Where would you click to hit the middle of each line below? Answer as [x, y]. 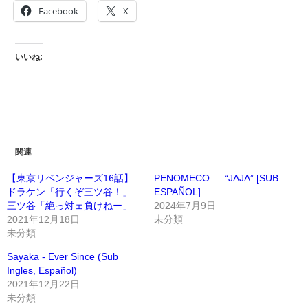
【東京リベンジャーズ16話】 [70, 178]
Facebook [58, 11]
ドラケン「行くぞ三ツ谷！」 [69, 191]
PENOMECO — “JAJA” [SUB [216, 178]
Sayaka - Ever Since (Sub [63, 256]
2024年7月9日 [185, 205]
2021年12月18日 [43, 219]
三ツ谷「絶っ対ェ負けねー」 [69, 205]
